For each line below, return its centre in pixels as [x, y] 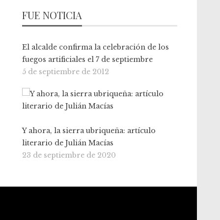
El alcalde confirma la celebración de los [96, 47]
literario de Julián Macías [68, 143]
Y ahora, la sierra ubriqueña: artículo [89, 131]
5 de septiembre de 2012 [66, 72]
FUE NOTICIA [52, 15]
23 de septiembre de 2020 [69, 155]
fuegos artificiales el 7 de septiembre [88, 59]
